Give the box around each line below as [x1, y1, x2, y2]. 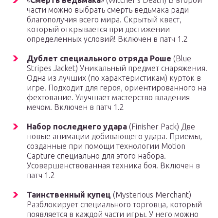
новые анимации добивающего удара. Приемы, [27, 132, 202, 141]
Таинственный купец [27, 190, 111, 200]
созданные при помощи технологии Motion [27, 142, 185, 151]
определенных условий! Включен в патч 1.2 [27, 35, 188, 44]
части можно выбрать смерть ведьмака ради [27, 5, 189, 15]
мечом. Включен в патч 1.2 [27, 103, 124, 112]
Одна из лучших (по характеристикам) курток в [27, 73, 201, 83]
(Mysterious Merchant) [111, 190, 191, 200]
